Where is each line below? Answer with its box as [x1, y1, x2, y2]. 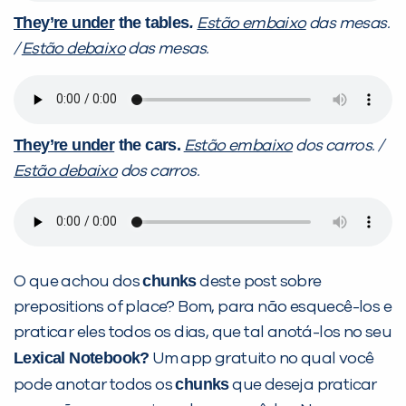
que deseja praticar [228, 376, 377, 393]
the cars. [114, 135, 181, 154]
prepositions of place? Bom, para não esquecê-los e [14, 298, 391, 315]
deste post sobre [196, 273, 322, 290]
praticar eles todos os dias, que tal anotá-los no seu [14, 324, 392, 341]
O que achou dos [14, 273, 143, 290]
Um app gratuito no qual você [149, 350, 374, 367]
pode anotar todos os [14, 376, 176, 393]
